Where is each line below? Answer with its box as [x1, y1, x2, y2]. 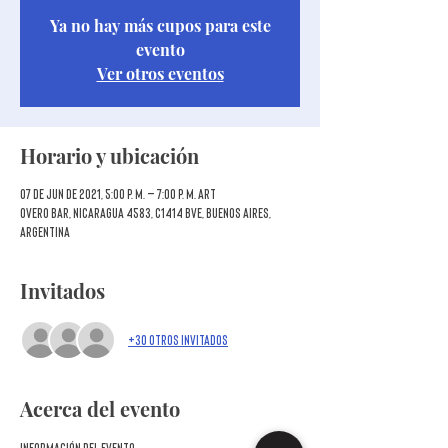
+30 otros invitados [128, 332, 228, 347]
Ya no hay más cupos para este [49, 15, 271, 36]
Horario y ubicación [20, 142, 199, 169]
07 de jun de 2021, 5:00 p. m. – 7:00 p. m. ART [20, 187, 216, 201]
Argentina [20, 225, 70, 239]
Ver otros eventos [96, 63, 224, 84]
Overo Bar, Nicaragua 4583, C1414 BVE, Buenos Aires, [20, 206, 271, 220]
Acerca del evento [20, 395, 180, 422]
